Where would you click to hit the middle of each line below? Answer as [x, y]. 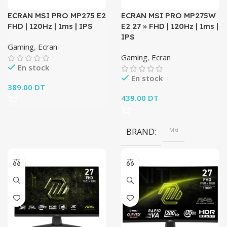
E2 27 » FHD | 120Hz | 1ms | [170, 26]
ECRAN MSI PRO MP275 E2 [57, 15]
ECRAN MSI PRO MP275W [168, 15]
